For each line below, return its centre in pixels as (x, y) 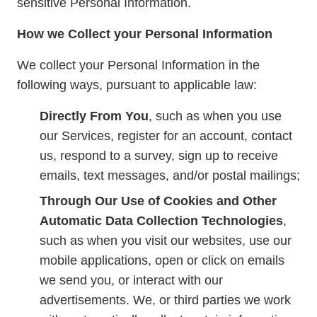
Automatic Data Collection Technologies (161, 221)
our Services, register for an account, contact (166, 136)
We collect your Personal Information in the (138, 65)
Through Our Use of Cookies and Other (158, 201)
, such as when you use (215, 116)
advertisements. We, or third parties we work (165, 300)
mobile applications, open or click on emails (162, 260)
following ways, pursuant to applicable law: (137, 85)
